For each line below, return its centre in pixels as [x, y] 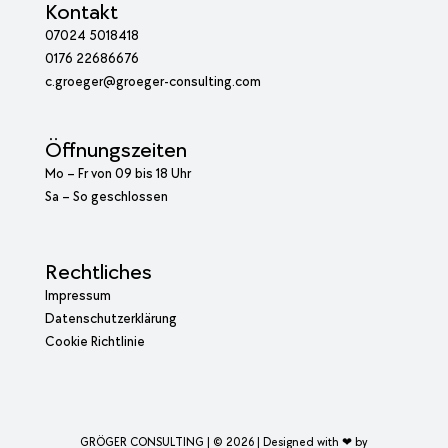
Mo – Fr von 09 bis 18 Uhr [117, 174]
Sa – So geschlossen [106, 197]
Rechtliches [98, 273]
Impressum [77, 296]
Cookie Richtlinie [94, 342]
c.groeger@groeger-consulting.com [152, 82]
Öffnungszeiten [115, 151]
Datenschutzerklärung [110, 319]
